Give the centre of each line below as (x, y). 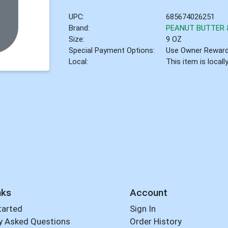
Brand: (79, 28)
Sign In (142, 209)
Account (148, 192)
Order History (155, 222)
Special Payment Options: (112, 50)
